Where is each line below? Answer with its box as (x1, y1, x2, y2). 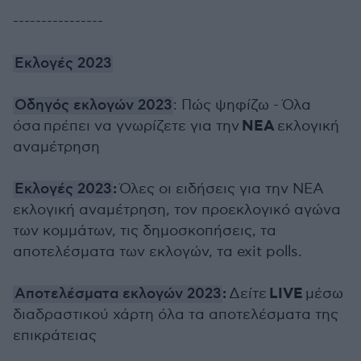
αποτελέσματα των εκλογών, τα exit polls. (13, 243, 302, 260)
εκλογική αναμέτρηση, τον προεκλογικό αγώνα (13, 201, 341, 218)
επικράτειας (13, 327, 97, 344)
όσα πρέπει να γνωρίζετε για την (13, 118, 242, 135)
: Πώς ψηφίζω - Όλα (173, 97, 311, 114)
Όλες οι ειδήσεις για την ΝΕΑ (119, 180, 324, 197)
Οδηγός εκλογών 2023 (15, 97, 172, 114)
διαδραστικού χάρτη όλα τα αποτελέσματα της (13, 306, 338, 323)
